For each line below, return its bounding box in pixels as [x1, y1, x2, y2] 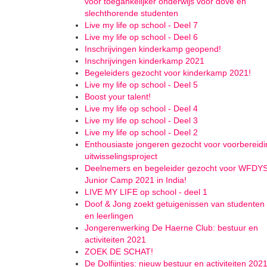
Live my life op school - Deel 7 [85, 20, 198, 30]
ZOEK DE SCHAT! [85, 247, 153, 256]
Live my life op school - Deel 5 [85, 80, 198, 89]
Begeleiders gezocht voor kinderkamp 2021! [85, 68, 251, 77]
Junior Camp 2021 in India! [85, 175, 187, 185]
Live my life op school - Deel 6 [85, 32, 198, 42]
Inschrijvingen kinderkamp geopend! [85, 44, 221, 54]
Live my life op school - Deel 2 [85, 128, 198, 137]
